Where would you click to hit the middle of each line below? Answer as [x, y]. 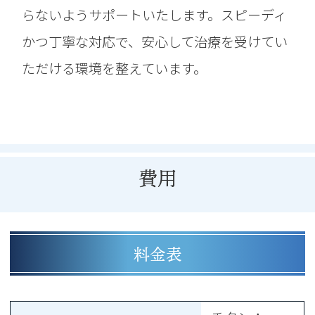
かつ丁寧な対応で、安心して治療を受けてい [155, 41]
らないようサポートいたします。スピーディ [155, 14]
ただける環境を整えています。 [115, 68]
